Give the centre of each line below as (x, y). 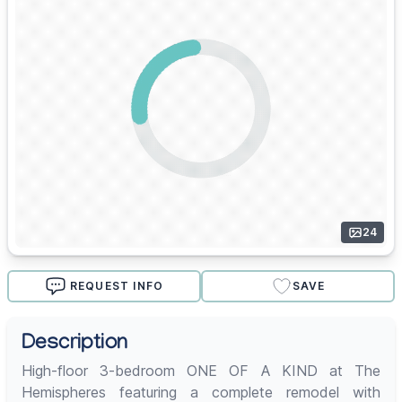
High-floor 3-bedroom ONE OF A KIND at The (201, 371)
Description (75, 345)
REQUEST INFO (117, 286)
